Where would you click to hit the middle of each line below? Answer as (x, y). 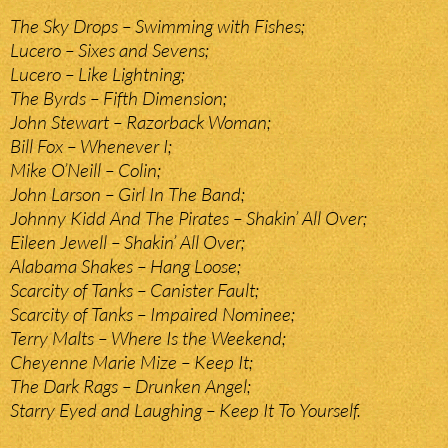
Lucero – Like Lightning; (97, 74)
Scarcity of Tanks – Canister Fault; (134, 290)
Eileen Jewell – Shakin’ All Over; (127, 242)
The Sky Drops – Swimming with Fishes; (157, 26)
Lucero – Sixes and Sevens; (109, 50)
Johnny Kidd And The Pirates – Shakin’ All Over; (188, 218)
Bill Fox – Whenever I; (91, 146)
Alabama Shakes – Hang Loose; (125, 266)
